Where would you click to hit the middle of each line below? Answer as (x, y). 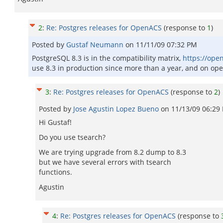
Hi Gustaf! (55, 122)
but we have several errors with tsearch (105, 162)
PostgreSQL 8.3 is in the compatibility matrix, (107, 58)
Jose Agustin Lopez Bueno (117, 109)
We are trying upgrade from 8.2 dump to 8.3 (112, 152)
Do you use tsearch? (72, 137)
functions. (56, 172)
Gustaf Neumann (96, 45)
